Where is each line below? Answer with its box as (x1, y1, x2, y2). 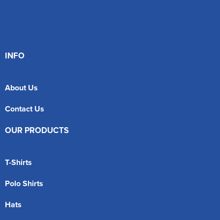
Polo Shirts (5, 177, 43, 189)
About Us (5, 82, 38, 93)
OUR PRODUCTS (5, 124, 69, 136)
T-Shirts (5, 156, 32, 168)
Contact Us (5, 103, 44, 114)
